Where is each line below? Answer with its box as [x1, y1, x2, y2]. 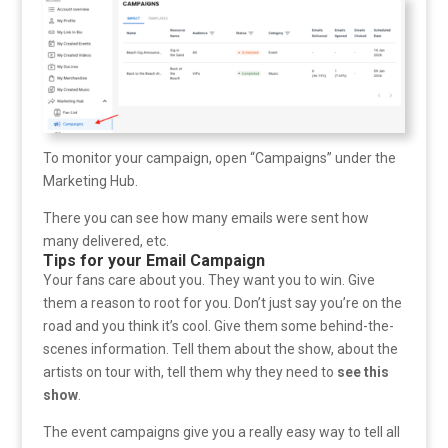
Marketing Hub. [42, 172, 138, 189]
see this [336, 363, 389, 380]
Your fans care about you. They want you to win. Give [42, 271, 375, 288]
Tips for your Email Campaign [42, 250, 265, 270]
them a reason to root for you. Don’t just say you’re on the [42, 294, 402, 311]
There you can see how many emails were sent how [42, 209, 369, 226]
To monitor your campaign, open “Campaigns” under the [42, 149, 396, 166]
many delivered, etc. [42, 232, 169, 249]
